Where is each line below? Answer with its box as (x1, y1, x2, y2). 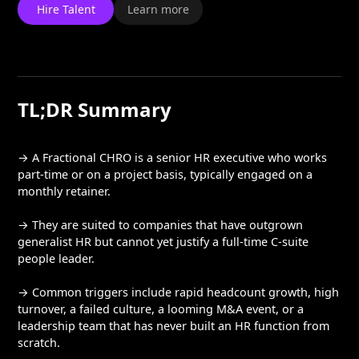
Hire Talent (36, 2, 95, 17)
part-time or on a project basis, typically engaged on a (18, 167, 313, 182)
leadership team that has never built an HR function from (18, 318, 330, 333)
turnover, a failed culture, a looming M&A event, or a (18, 301, 305, 317)
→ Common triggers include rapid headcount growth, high (18, 284, 340, 300)
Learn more (127, 2, 190, 17)
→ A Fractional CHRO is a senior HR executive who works (18, 150, 328, 165)
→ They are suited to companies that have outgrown (18, 217, 304, 232)
